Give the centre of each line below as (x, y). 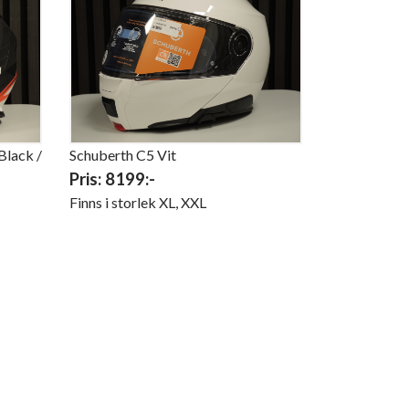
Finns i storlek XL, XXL (139, 203)
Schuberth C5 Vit (123, 155)
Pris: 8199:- (112, 179)
